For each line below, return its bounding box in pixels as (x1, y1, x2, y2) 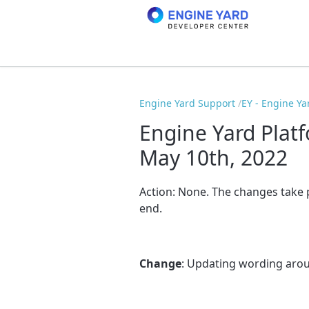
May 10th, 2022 (139, 143, 288, 172)
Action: (139, 183, 178, 199)
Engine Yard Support (139, 97, 235, 110)
